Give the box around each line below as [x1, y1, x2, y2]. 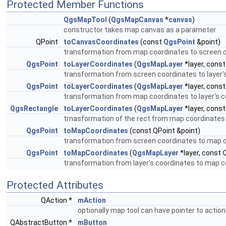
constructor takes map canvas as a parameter [64, 26, 216, 34]
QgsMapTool [64, 16, 107, 24]
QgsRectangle [10, 104, 58, 112]
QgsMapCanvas [111, 16, 163, 24]
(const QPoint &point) [128, 127, 200, 135]
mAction [78, 196, 106, 204]
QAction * [41, 196, 74, 204]
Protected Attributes [7, 179, 103, 191]
